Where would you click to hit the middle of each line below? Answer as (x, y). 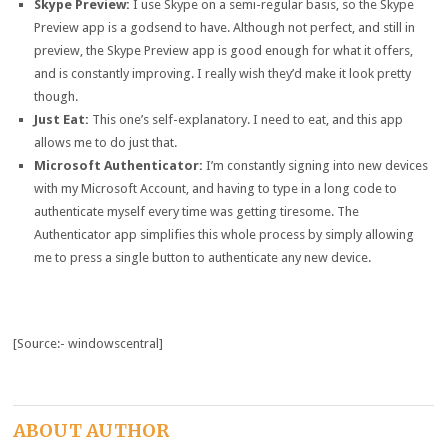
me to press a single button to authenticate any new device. (202, 257)
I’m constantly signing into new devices (315, 165)
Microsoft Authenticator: (118, 165)
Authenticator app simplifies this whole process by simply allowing (223, 234)
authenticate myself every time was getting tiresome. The (196, 211)
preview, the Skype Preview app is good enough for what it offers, (223, 50)
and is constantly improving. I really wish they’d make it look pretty (222, 73)
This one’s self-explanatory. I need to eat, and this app (245, 119)
